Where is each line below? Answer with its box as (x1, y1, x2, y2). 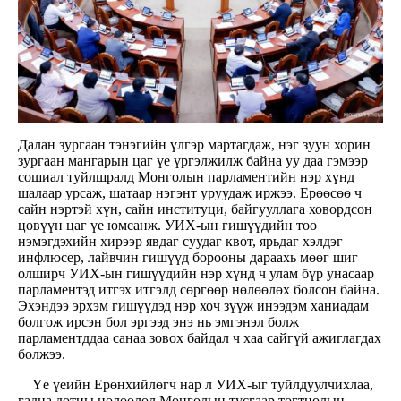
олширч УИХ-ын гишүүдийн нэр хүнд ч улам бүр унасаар (18, 266, 374, 282)
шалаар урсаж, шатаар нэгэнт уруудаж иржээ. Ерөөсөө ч (18, 185, 362, 201)
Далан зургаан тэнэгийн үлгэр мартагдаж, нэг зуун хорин (18, 137, 371, 153)
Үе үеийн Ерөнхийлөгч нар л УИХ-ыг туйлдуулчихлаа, (18, 377, 373, 393)
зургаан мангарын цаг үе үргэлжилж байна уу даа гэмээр (18, 153, 368, 169)
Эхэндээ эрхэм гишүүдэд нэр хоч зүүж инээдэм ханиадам (18, 298, 369, 314)
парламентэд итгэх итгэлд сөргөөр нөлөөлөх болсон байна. (18, 282, 380, 298)
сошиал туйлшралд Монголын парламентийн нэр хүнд (18, 169, 354, 185)
